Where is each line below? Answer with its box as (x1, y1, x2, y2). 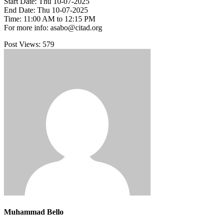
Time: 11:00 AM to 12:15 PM (4, 15, 95, 23)
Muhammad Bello (4, 208, 64, 217)
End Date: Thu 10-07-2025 (4, 6, 88, 15)
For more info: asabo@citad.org (4, 23, 102, 32)
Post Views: (4, 40, 41, 49)
